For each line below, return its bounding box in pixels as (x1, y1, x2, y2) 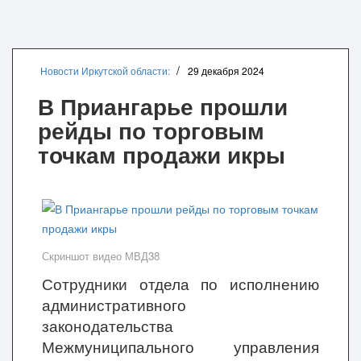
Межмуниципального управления (42, 336, 319, 357)
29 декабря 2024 (188, 64, 264, 77)
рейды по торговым (38, 114, 264, 147)
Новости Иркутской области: (40, 64, 170, 77)
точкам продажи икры (38, 138, 285, 171)
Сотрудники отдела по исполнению (42, 273, 319, 294)
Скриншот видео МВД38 (42, 248, 160, 263)
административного (42, 294, 186, 315)
